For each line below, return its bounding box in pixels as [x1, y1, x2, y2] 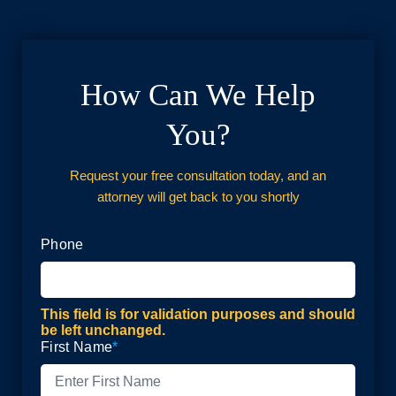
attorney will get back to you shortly [96, 189, 300, 204]
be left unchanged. [41, 323, 165, 338]
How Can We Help [80, 78, 316, 112]
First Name [41, 339, 113, 354]
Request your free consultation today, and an [70, 168, 326, 183]
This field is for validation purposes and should [41, 307, 355, 322]
